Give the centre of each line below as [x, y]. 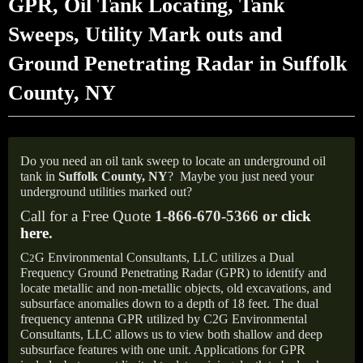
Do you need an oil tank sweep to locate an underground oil [173, 161]
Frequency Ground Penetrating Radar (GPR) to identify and [173, 273]
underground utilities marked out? [106, 192]
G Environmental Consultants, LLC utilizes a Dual [164, 257]
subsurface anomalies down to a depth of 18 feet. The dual [169, 303]
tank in [39, 176]
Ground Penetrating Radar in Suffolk [177, 64]
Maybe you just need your [247, 176]
